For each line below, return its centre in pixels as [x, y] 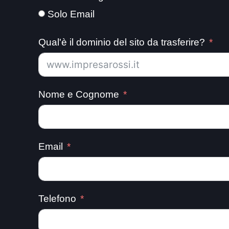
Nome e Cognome [79, 94]
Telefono [57, 199]
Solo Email [71, 14]
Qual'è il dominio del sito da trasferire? [122, 42]
